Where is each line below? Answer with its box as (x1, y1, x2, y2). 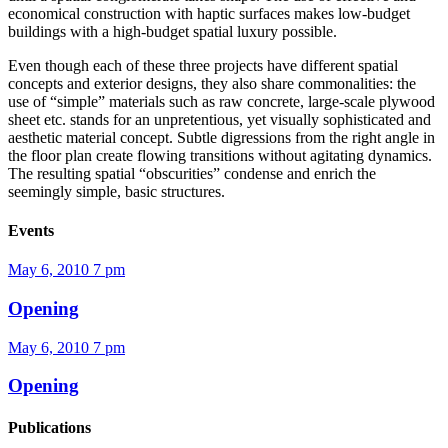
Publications (8, 418, 91, 436)
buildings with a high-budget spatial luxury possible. (8, 22, 337, 40)
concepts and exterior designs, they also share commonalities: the (8, 74, 416, 92)
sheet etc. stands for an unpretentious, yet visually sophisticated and (8, 110, 431, 128)
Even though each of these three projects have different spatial (8, 56, 398, 74)
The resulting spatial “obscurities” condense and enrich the (8, 164, 376, 182)
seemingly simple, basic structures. (8, 182, 225, 200)
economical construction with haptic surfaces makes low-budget (8, 4, 410, 22)
